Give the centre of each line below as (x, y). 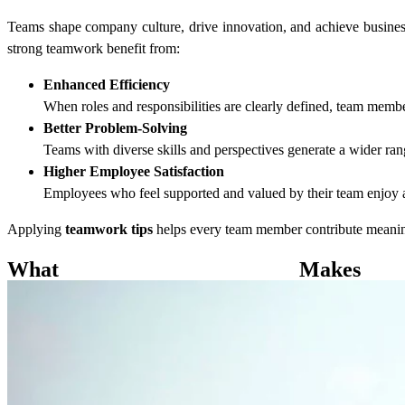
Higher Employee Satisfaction (134, 172)
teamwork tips (109, 230)
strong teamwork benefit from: (94, 49)
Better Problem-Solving (115, 128)
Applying (36, 230)
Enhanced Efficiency (107, 85)
